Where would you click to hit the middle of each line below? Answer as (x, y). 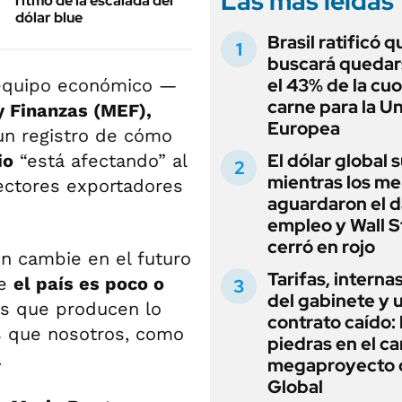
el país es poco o (89, 284)
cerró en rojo (321, 247)
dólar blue (49, 17)
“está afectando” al (100, 161)
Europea (304, 128)
